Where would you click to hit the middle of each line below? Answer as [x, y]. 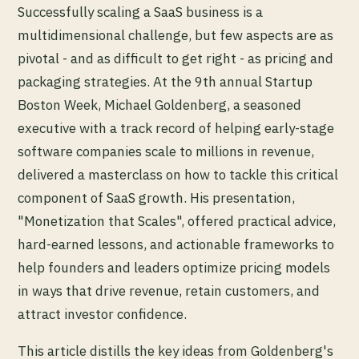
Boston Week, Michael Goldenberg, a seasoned [159, 105]
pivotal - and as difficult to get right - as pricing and [175, 59]
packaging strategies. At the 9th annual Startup [165, 82]
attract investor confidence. [102, 315]
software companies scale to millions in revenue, [166, 152]
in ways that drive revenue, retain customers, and [169, 291]
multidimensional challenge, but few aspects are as [175, 36]
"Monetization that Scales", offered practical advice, [177, 222]
